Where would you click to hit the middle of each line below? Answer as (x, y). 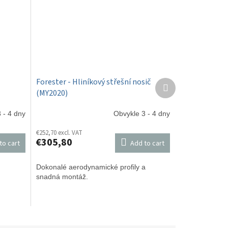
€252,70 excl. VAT (59, 133)
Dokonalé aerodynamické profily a (91, 167)
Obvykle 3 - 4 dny (142, 114)
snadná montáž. (62, 176)
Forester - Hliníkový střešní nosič (93, 82)
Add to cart (147, 143)
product (180, 91)
